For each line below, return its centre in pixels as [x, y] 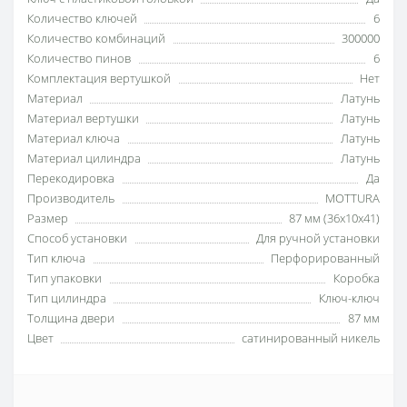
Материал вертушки [83, 118]
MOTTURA [352, 198]
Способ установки [77, 238]
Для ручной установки [318, 238]
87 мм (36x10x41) [334, 218]
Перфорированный [325, 258]
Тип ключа [56, 258]
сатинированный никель [311, 338]
